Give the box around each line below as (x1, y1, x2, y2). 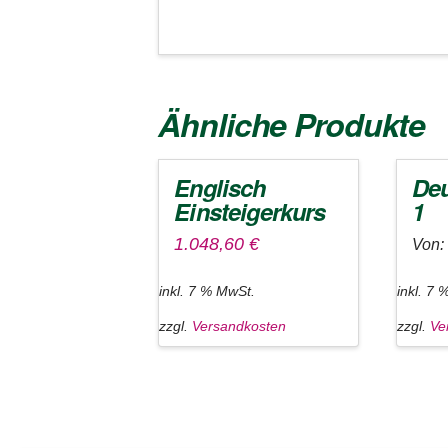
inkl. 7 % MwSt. (159, 282, 256, 299)
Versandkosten (192, 318, 287, 335)
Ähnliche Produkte (158, 100, 426, 147)
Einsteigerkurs (174, 193, 326, 228)
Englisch (174, 169, 266, 204)
